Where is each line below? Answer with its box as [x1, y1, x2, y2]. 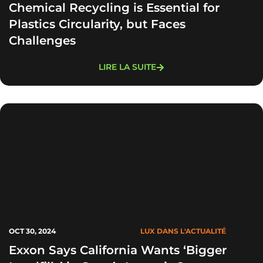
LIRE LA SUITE [99, 62, 156, 72]
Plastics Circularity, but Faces [9, 17, 186, 31]
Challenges [9, 33, 76, 48]
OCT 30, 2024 [9, 227, 56, 235]
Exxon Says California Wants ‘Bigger [9, 243, 227, 257]
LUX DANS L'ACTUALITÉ [140, 227, 226, 235]
